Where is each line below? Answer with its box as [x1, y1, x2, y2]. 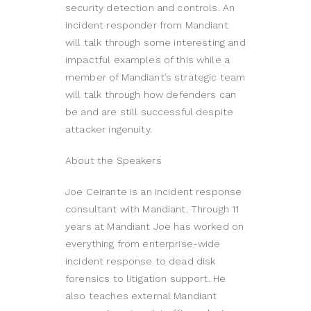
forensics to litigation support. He [65, 273, 226, 285]
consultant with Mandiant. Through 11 [65, 203, 239, 215]
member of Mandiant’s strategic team [65, 72, 246, 83]
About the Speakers [65, 155, 162, 167]
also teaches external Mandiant [65, 290, 217, 302]
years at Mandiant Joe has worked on [65, 221, 244, 233]
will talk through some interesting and [65, 37, 246, 49]
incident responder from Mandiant [65, 19, 228, 31]
